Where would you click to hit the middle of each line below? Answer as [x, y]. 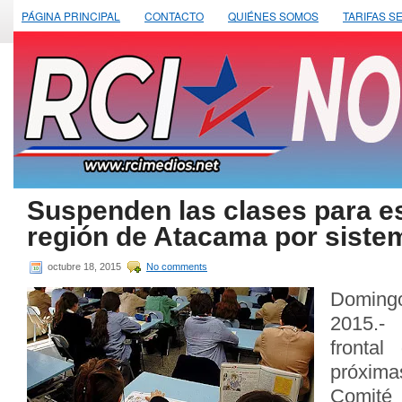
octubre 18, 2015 [84, 266]
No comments [177, 266]
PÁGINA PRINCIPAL [71, 16]
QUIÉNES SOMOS [273, 16]
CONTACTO [174, 16]
